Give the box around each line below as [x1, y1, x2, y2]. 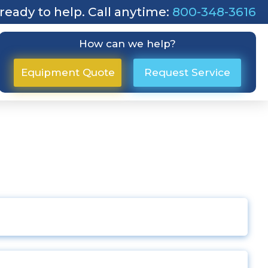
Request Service [144, 66, 230, 78]
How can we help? [79, 37, 176, 50]
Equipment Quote [20, 66, 115, 78]
